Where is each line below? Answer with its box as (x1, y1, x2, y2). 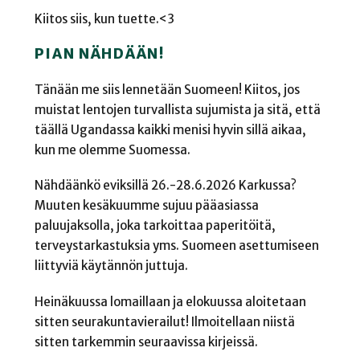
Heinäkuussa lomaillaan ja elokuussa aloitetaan (34, 294, 306, 309)
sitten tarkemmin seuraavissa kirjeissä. (34, 334, 258, 350)
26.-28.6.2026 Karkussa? (148, 178, 297, 194)
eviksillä (102, 178, 149, 194)
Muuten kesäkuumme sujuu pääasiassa (34, 198, 259, 214)
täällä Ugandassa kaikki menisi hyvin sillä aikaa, (34, 121, 306, 137)
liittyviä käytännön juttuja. (34, 258, 188, 274)
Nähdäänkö (34, 178, 103, 194)
